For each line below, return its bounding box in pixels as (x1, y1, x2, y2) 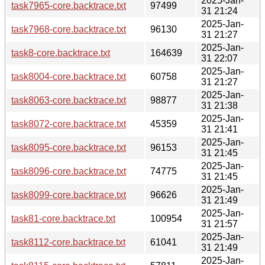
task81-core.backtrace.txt (11, 213, 115, 224)
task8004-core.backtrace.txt (11, 71, 126, 82)
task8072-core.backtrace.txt (11, 118, 126, 129)
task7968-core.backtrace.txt (11, 24, 126, 34)
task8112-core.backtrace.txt (11, 237, 125, 247)
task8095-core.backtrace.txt (11, 142, 126, 153)
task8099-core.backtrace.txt (11, 189, 126, 200)
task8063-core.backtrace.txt (11, 95, 126, 105)
